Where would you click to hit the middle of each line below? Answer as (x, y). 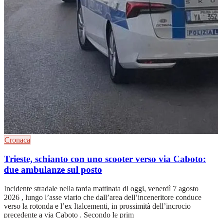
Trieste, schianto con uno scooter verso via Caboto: (105, 159)
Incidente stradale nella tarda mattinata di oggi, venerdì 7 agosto (101, 188)
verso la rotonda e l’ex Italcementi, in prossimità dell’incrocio (97, 206)
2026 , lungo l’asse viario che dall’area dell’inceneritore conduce (103, 197)
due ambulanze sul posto (53, 169)
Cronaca (17, 140)
